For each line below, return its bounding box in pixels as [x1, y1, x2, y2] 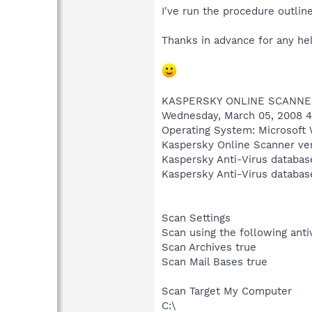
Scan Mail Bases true [162, 255, 267, 268]
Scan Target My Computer [162, 284, 292, 297]
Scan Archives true [162, 240, 256, 253]
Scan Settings [162, 211, 231, 224]
